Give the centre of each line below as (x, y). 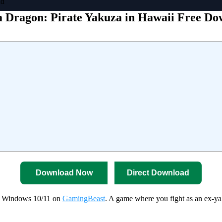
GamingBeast (84, 198)
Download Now (64, 172)
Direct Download (158, 172)
